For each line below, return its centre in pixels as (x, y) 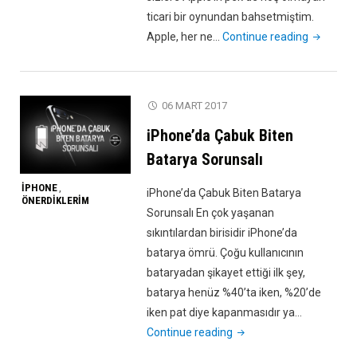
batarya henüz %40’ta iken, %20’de (234, 293)
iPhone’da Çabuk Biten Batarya (224, 193)
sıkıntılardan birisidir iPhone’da (222, 233)
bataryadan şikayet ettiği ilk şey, (226, 273)
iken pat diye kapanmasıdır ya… (225, 313)
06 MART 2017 (195, 106)
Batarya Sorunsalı (205, 160)
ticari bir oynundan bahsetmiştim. (231, 17)
